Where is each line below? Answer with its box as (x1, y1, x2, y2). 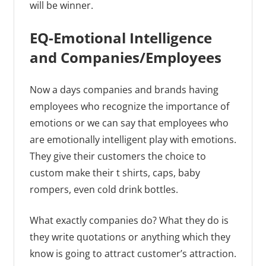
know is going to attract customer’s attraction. (29, 247, 236, 261)
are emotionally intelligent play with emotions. (29, 133, 236, 147)
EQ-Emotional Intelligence (29, 28, 212, 48)
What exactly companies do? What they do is (29, 214, 229, 227)
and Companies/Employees (29, 47, 221, 68)
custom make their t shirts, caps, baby (29, 166, 200, 180)
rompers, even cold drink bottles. (29, 183, 178, 197)
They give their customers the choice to (29, 150, 206, 163)
